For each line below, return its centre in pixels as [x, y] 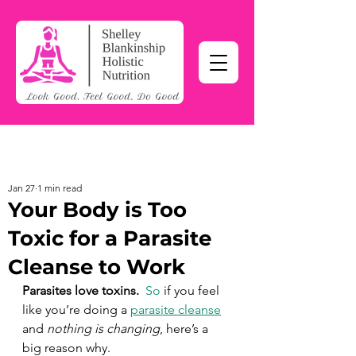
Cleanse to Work [97, 267]
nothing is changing [103, 329]
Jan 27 [21, 188]
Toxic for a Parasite [110, 238]
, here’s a [186, 329]
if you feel [192, 290]
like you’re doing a [76, 310]
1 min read [60, 188]
